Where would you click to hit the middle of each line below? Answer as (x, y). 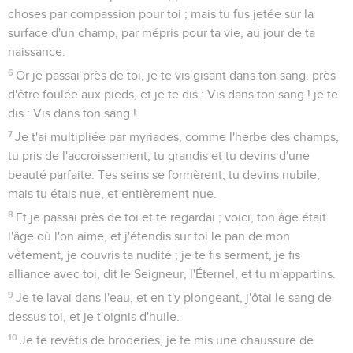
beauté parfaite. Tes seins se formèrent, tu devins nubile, (164, 175)
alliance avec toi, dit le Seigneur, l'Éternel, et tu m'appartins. (172, 274)
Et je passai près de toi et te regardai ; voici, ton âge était (171, 217)
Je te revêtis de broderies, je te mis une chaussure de (167, 340)
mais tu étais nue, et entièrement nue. (112, 193)
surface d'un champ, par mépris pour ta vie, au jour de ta (162, 33)
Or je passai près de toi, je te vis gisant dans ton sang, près (176, 75)
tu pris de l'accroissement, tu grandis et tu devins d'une (159, 156)
